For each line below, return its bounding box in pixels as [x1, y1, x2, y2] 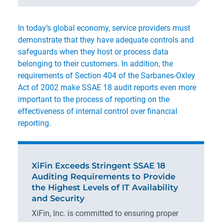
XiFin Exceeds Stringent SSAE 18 [32, 161, 166, 170]
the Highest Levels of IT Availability [32, 182, 178, 192]
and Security [32, 193, 84, 203]
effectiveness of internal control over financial [18, 107, 177, 116]
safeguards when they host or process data [18, 47, 168, 56]
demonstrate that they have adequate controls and [18, 35, 194, 45]
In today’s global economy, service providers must [18, 23, 190, 33]
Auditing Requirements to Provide [32, 171, 175, 181]
